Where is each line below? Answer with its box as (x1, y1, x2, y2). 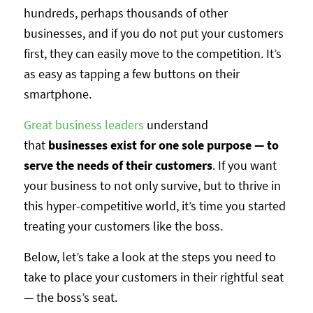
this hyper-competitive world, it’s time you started (23, 198, 286, 214)
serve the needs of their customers (23, 157, 212, 174)
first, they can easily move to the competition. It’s (23, 45, 282, 61)
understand (143, 117, 208, 133)
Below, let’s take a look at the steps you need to (23, 249, 276, 265)
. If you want (212, 157, 277, 174)
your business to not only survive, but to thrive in (23, 177, 281, 194)
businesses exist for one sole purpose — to (48, 137, 279, 154)
